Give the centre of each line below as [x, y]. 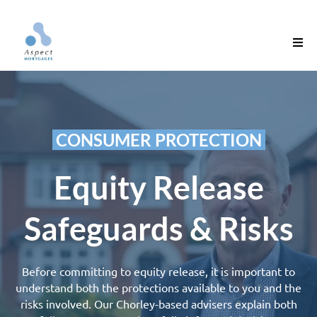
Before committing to [78, 271]
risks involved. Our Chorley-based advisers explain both [158, 304]
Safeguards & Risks [158, 229]
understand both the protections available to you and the [158, 287]
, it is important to [250, 271]
